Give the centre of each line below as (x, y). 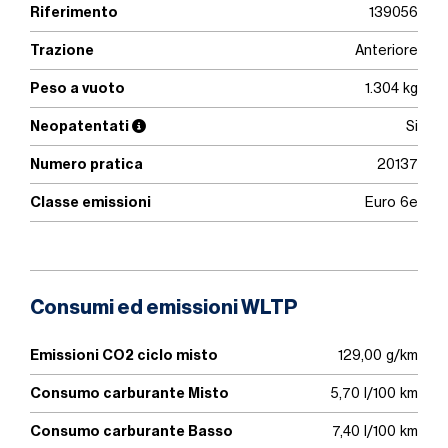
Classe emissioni (90, 202)
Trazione (62, 50)
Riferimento (74, 12)
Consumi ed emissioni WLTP (164, 308)
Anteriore (386, 50)
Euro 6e (391, 202)
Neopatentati (81, 126)
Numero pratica (86, 164)
